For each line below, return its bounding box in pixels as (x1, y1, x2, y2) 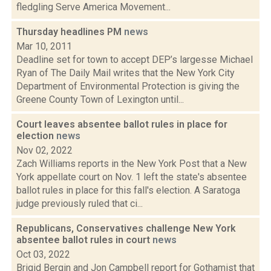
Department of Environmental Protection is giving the (16, 80, 240, 92)
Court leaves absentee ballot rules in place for (16, 119, 227, 130)
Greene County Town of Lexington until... (16, 94, 184, 105)
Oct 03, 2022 (16, 249, 70, 260)
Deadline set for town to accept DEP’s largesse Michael (16, 54, 253, 65)
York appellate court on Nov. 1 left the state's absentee (16, 171, 247, 183)
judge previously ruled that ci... (16, 198, 143, 209)
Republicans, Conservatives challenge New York (16, 223, 236, 234)
